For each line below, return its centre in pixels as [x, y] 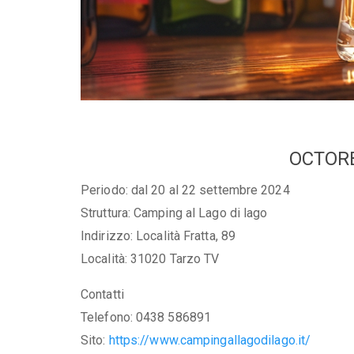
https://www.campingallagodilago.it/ [210, 340]
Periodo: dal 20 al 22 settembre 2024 [185, 190]
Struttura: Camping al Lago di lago [174, 213]
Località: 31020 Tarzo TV [150, 258]
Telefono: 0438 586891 [146, 317]
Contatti [102, 294]
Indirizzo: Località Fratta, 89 [158, 235]
